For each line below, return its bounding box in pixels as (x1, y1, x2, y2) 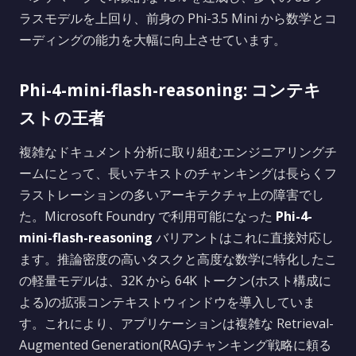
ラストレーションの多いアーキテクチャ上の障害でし (19, 186, 324, 203)
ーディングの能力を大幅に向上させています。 (19, 31, 286, 48)
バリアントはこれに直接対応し (153, 229, 334, 246)
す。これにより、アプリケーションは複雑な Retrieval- (19, 315, 334, 332)
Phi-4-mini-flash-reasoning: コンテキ (19, 79, 321, 101)
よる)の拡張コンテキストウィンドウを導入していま (19, 293, 315, 311)
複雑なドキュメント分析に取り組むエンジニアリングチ (19, 143, 337, 161)
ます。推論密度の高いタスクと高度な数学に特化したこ (19, 250, 337, 268)
